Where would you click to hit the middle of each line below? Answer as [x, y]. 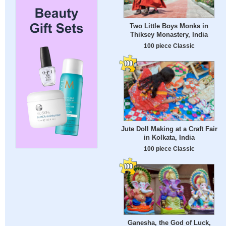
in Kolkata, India [169, 138]
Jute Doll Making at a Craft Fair [169, 129]
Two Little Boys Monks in [169, 26]
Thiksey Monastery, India [169, 35]
